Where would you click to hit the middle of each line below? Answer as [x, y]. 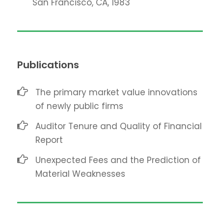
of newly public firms [79, 106]
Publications [48, 65]
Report [49, 140]
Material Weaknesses [80, 174]
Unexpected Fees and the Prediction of [118, 160]
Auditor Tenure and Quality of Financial [119, 126]
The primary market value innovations [116, 93]
